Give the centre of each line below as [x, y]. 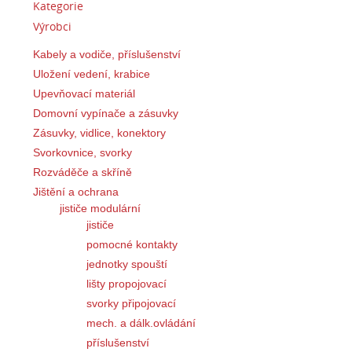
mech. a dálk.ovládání [141, 323]
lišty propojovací [126, 283]
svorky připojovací [131, 303]
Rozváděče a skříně [82, 172]
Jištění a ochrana [76, 191]
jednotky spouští [127, 264]
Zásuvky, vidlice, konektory [99, 132]
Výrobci [52, 27]
